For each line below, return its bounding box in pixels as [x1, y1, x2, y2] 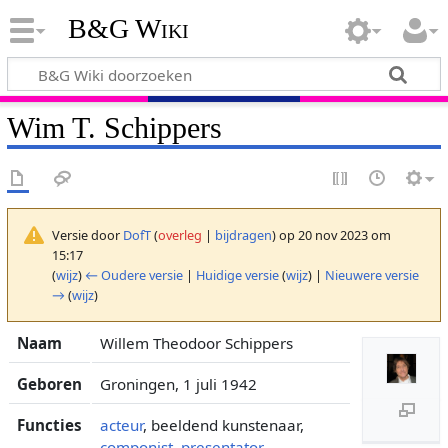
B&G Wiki [67, 13, 189, 45]
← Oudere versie [84, 265, 183, 284]
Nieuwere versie [324, 265, 419, 284]
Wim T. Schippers [6, 110, 222, 145]
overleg [157, 225, 202, 244]
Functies [16, 414, 82, 435]
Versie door [51, 225, 123, 244]
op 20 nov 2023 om [275, 225, 391, 244]
